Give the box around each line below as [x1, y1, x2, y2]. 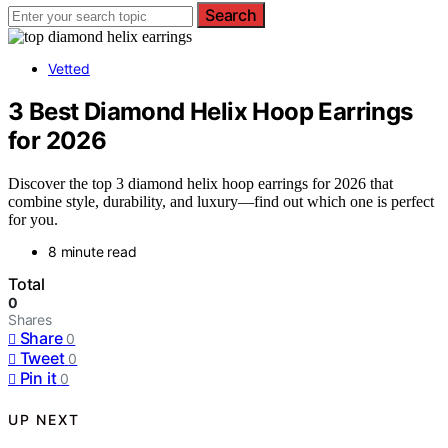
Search [205, 5, 257, 25]
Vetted [48, 60, 90, 77]
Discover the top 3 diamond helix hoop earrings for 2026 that [8, 174, 393, 192]
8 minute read [48, 242, 137, 260]
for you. [8, 210, 58, 228]
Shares [8, 310, 52, 328]
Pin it [19, 367, 57, 388]
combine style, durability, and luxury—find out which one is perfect [8, 192, 434, 210]
